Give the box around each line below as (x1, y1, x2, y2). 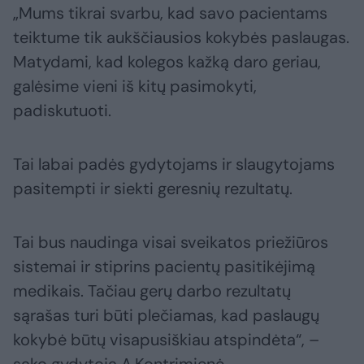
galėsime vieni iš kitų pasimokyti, (13, 76, 257, 97)
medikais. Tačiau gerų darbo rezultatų (13, 280, 291, 302)
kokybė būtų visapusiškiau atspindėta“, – (13, 329, 319, 351)
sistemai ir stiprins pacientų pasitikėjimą (13, 256, 315, 278)
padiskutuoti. (13, 100, 111, 122)
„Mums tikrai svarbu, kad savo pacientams (13, 2, 327, 24)
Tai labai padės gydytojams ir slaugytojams (13, 154, 335, 175)
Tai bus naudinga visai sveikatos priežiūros (13, 232, 328, 253)
